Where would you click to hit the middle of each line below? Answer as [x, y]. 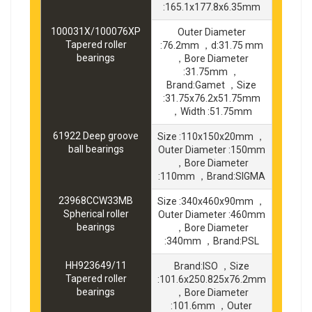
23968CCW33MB [96, 200]
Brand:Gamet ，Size [211, 85]
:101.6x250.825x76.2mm [211, 279]
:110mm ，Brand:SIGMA [211, 176]
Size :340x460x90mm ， [211, 201]
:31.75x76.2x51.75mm [211, 98]
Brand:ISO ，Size [211, 266]
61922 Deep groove [96, 135]
